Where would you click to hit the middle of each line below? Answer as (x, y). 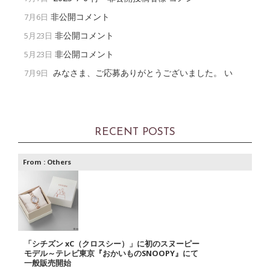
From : (35, 162)
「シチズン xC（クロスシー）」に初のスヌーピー (112, 243)
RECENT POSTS (135, 132)
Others (59, 162)
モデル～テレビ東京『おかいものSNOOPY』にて (111, 253)
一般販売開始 (48, 263)
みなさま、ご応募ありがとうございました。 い (143, 72)
